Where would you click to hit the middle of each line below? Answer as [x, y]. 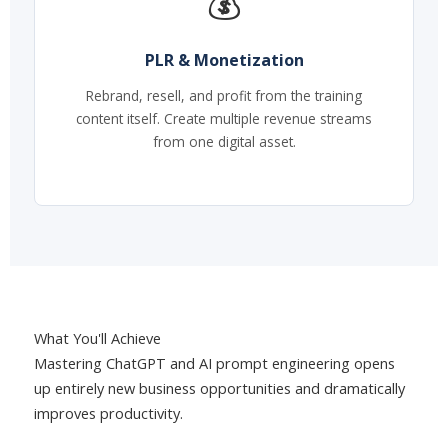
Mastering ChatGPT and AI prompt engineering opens [214, 363]
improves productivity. [108, 413]
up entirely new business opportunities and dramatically [219, 388]
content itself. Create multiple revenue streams [224, 119]
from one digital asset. [224, 142]
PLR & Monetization [224, 60]
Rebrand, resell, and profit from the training [224, 96]
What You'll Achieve [97, 338]
